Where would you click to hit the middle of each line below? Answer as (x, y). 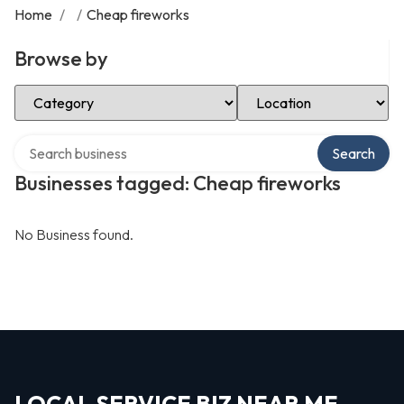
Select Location (285, 91)
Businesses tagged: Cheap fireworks (178, 183)
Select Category (65, 91)
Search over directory (81, 142)
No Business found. (74, 234)
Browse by (61, 59)
